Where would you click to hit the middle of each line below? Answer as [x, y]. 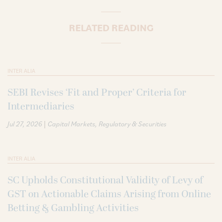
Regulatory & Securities [133, 124]
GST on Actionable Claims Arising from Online [109, 194]
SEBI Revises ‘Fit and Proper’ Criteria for [97, 92]
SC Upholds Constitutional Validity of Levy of [105, 180]
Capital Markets [71, 124]
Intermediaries [41, 106]
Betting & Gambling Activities [73, 208]
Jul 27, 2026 [25, 124]
